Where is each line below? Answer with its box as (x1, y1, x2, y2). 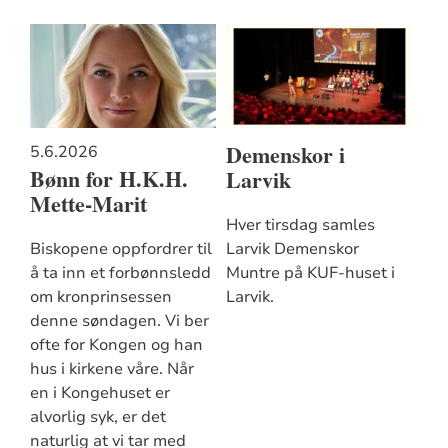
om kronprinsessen (29, 285, 172, 308)
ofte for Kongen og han (29, 333, 203, 356)
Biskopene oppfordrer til (29, 237, 212, 260)
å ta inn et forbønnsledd (29, 261, 211, 284)
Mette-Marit (29, 187, 147, 221)
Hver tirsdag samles (225, 213, 375, 236)
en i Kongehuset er (29, 381, 170, 404)
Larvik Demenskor (225, 237, 359, 260)
